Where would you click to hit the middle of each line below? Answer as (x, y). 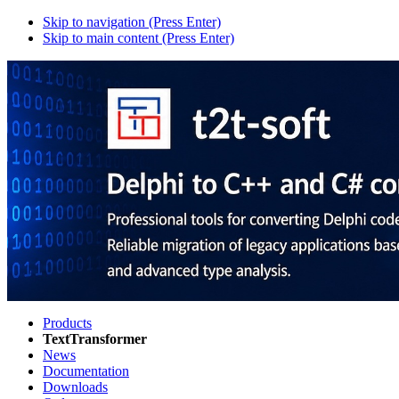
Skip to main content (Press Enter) (138, 38)
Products (67, 323)
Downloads (75, 387)
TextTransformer (95, 339)
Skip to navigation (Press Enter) (132, 22)
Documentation (86, 371)
